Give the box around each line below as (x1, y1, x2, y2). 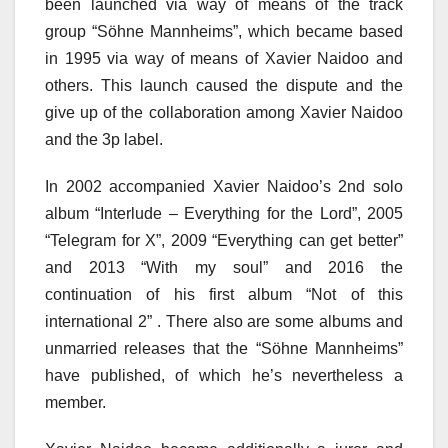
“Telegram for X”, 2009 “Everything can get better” (45, 232, 403, 249)
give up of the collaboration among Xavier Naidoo (45, 104, 403, 121)
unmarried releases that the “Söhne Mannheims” (45, 340, 403, 357)
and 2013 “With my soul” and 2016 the (45, 259, 403, 276)
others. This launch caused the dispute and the (45, 77, 403, 94)
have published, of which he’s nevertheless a (45, 367, 403, 384)
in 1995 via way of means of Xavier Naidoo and (45, 50, 403, 67)
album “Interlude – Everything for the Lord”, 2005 (45, 205, 403, 222)
